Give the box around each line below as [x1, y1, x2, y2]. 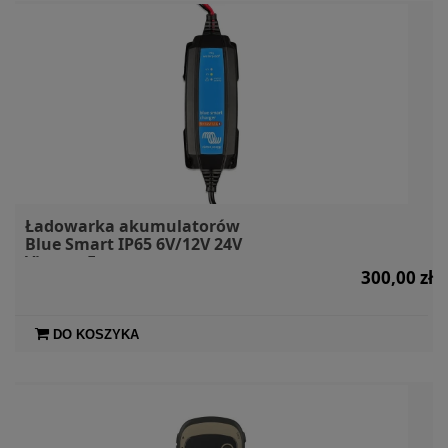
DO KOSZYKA [53, 326, 139, 342]
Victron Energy [25, 250, 142, 273]
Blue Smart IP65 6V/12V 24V [25, 232, 242, 255]
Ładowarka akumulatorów [25, 214, 240, 237]
